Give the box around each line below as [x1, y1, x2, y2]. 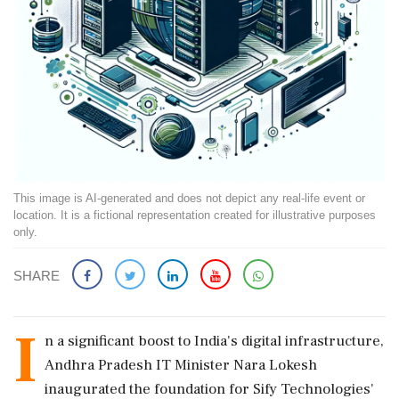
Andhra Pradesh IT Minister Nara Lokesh [45, 355, 317, 375]
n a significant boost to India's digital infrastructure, [45, 331, 384, 351]
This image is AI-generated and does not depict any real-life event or [13, 191, 365, 205]
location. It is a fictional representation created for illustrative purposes [13, 208, 376, 222]
